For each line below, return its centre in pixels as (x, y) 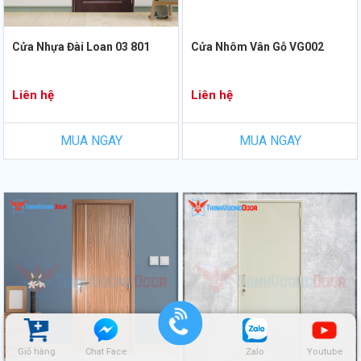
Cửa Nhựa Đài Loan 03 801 (81, 47)
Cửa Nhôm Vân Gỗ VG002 (257, 47)
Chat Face (106, 352)
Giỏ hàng (36, 352)
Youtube (325, 352)
